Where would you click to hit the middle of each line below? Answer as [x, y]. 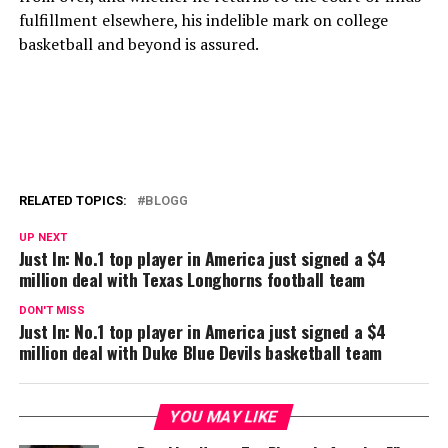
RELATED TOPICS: [72, 200]
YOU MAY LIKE [224, 416]
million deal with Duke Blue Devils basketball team [200, 352]
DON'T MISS [51, 310]
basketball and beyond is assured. [138, 44]
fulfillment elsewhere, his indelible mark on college [203, 20]
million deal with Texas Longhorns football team [192, 279]
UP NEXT [42, 237]
